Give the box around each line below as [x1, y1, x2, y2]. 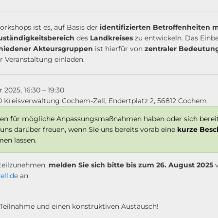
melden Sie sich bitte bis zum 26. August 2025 [49, 161, 213, 169]
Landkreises [90, 34, 135, 42]
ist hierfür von [93, 44, 145, 53]
